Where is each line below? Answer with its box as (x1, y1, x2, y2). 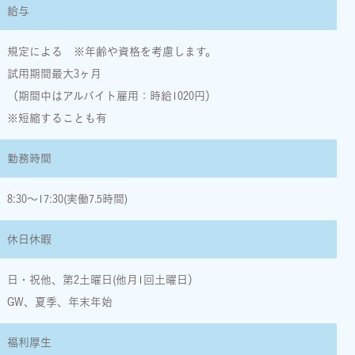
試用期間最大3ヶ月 (7, 68, 101, 80)
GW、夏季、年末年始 (7, 296, 113, 308)
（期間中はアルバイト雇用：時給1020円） (7, 90, 216, 102)
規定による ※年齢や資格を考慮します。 (7, 46, 216, 58)
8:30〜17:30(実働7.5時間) (7, 193, 128, 205)
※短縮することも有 (7, 113, 107, 124)
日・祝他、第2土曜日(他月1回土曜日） (7, 274, 199, 286)
